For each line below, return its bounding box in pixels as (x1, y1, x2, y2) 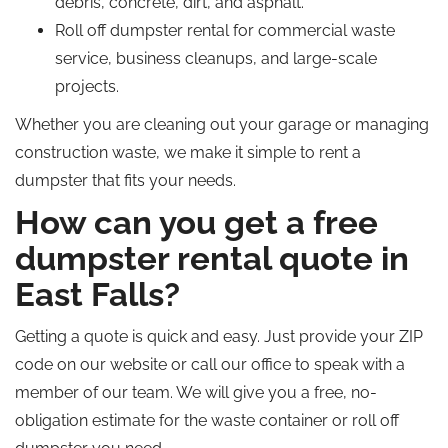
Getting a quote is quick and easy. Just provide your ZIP (15, 327, 423, 346)
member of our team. (15, 383, 176, 402)
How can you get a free (15, 203, 378, 242)
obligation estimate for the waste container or (15, 411, 352, 430)
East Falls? (15, 275, 180, 314)
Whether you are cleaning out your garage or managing (15, 115, 429, 134)
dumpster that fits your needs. (15, 171, 236, 190)
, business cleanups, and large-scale (108, 49, 377, 68)
